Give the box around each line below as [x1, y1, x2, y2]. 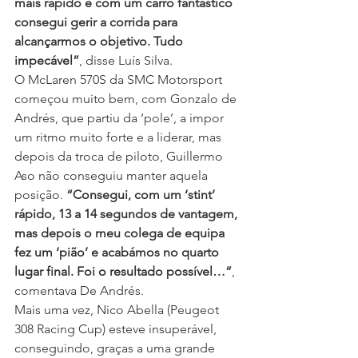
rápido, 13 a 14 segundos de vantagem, [14, 206, 241, 222]
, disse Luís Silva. [79, 53, 173, 69]
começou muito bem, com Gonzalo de [14, 91, 240, 107]
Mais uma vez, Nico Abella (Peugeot [14, 302, 222, 318]
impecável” [14, 53, 79, 69]
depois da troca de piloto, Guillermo [14, 149, 226, 165]
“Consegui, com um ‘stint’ [66, 187, 218, 203]
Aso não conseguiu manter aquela [14, 168, 211, 184]
